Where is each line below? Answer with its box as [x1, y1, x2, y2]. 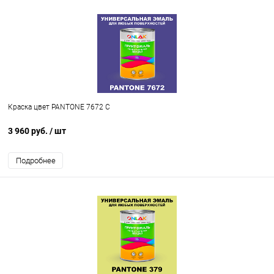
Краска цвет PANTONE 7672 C [8, 103, 110, 112]
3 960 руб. [8, 126, 50, 136]
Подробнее [15, 156, 56, 166]
